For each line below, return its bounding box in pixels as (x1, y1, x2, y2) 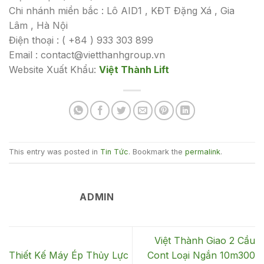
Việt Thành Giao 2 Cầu (154, 235, 255, 247)
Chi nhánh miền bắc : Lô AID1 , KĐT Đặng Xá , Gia (9, 4, 235, 16)
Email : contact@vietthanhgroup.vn (9, 48, 165, 61)
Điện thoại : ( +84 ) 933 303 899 (9, 34, 153, 46)
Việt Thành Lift (99, 63, 169, 75)
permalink (185, 147, 220, 157)
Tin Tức (100, 147, 128, 157)
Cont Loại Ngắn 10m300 (147, 249, 255, 262)
